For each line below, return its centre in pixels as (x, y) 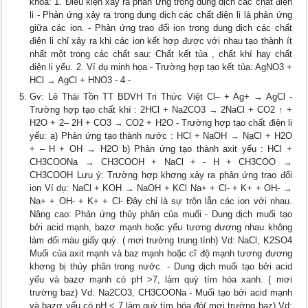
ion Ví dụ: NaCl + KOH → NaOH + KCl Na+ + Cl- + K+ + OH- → (161, 188)
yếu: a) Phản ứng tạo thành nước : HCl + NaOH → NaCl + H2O (161, 136)
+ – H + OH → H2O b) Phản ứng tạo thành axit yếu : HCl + (161, 149)
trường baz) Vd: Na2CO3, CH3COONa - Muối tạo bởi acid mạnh (161, 293)
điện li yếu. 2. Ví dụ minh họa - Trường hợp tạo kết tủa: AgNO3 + (161, 67)
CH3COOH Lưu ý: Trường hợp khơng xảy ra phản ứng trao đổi (161, 175)
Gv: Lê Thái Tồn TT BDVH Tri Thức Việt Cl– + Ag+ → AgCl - (161, 97)
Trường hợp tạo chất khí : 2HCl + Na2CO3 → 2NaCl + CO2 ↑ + (161, 110)
